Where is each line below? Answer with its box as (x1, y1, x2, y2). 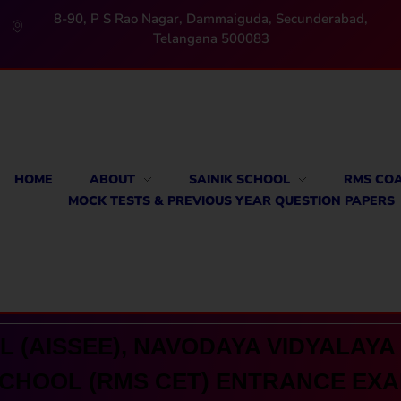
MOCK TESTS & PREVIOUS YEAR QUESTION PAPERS (67, 192, 395, 209)
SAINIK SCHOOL (188, 170, 290, 188)
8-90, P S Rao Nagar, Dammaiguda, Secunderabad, (54, 10, 369, 28)
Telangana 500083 (152, 30, 269, 47)
